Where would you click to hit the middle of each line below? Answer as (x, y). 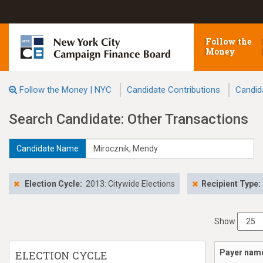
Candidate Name (48, 149)
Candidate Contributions (173, 90)
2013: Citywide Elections (130, 184)
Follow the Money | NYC (65, 90)
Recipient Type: (231, 184)
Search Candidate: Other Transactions (129, 119)
